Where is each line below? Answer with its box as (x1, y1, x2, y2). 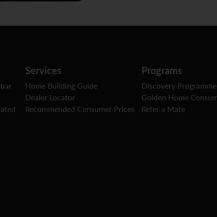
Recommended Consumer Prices (25, 103, 135, 114)
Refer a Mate (141, 103, 185, 114)
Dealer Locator (25, 92, 75, 103)
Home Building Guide (25, 80, 97, 91)
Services (25, 63, 62, 77)
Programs (141, 63, 182, 77)
